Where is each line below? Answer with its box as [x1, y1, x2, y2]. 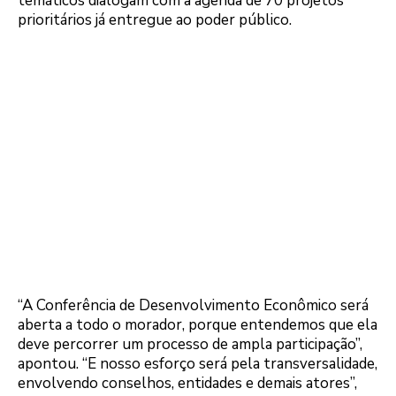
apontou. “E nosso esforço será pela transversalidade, [18, 354, 377, 375]
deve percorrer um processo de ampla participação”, [18, 334, 362, 355]
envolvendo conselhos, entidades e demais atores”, [18, 373, 357, 394]
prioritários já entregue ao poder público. [18, 10, 292, 31]
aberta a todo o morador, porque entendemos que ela [18, 315, 377, 336]
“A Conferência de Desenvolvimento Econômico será [18, 295, 369, 316]
